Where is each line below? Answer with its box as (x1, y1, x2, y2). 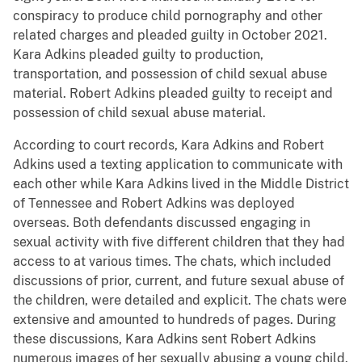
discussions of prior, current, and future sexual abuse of (13, 273, 344, 289)
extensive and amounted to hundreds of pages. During (13, 312, 336, 328)
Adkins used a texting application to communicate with (13, 157, 343, 173)
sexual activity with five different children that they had (13, 234, 345, 250)
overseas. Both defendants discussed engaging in (13, 215, 310, 231)
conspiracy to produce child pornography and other (13, 8, 322, 24)
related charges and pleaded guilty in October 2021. (13, 27, 330, 44)
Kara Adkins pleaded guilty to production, (13, 47, 263, 63)
